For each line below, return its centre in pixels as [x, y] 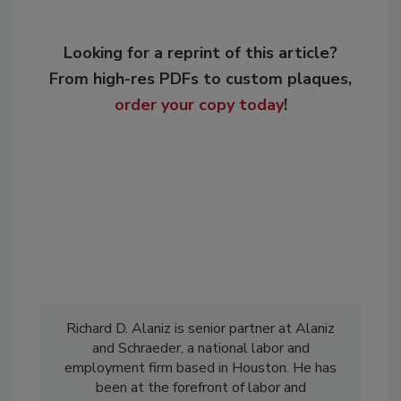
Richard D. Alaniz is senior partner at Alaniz [200, 329]
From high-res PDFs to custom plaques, [200, 79]
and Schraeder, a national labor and [200, 349]
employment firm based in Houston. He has [200, 368]
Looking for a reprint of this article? [200, 53]
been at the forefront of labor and [200, 388]
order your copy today [199, 105]
